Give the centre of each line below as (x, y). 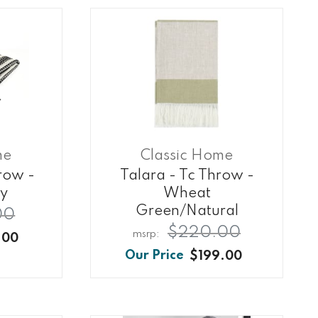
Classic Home (187, 156)
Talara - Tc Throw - (187, 176)
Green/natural (187, 212)
